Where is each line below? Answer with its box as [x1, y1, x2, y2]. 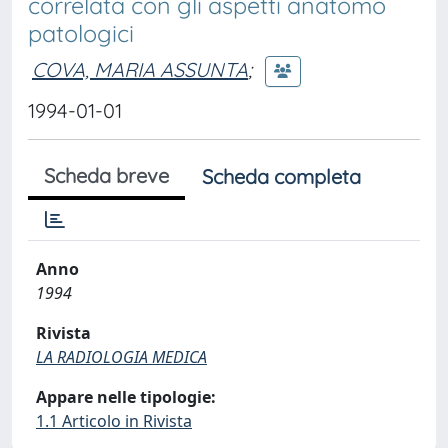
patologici [28, 19, 134, 48]
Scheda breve [44, 163, 169, 188]
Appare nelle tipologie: [36, 386, 216, 408]
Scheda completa [202, 164, 361, 189]
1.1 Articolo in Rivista [36, 410, 192, 432]
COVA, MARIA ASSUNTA [32, 56, 248, 82]
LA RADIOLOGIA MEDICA [36, 346, 207, 368]
